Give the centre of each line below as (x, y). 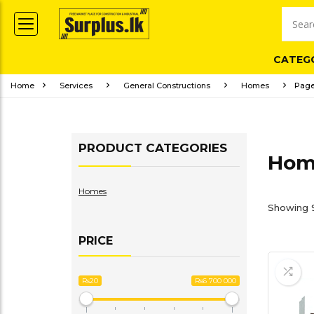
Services (76, 86)
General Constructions (167, 86)
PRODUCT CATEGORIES (153, 148)
